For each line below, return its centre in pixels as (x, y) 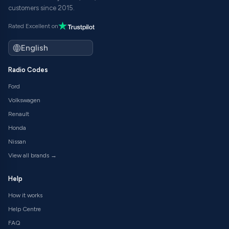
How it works (25, 196)
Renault (19, 114)
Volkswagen (24, 100)
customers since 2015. (41, 8)
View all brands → (32, 156)
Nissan (17, 142)
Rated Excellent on (33, 26)
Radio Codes (28, 70)
